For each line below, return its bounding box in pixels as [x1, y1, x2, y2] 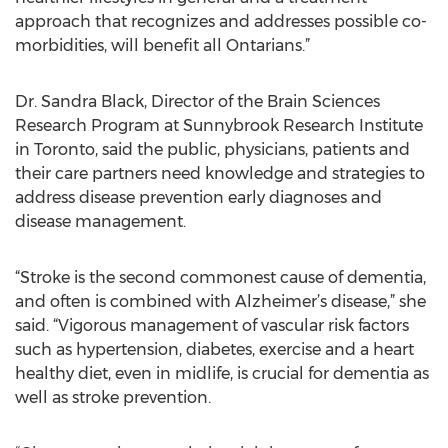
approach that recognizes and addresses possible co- [15, 12, 427, 31]
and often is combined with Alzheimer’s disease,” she [15, 292, 426, 311]
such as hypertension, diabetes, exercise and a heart [15, 340, 414, 359]
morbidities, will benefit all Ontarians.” [15, 36, 310, 55]
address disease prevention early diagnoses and [15, 188, 382, 207]
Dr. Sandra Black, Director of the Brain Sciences [15, 92, 380, 111]
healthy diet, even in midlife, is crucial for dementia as [15, 364, 429, 383]
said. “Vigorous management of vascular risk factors [15, 316, 409, 335]
